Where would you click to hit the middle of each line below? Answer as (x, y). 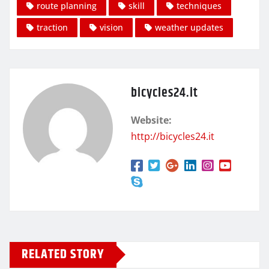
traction (52, 27)
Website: (151, 120)
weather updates (189, 27)
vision (111, 27)
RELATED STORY (63, 254)
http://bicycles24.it (173, 136)
